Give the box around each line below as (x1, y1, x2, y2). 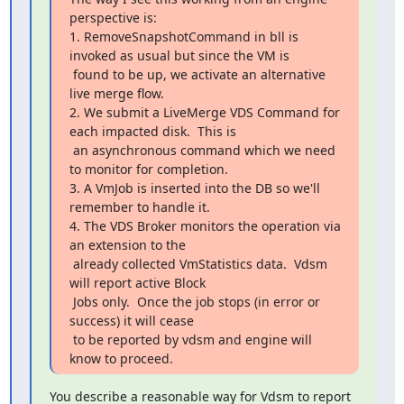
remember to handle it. (69, 197, 210, 216)
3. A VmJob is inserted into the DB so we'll (69, 179, 320, 197)
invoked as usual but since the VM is (69, 46, 289, 64)
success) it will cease (69, 311, 194, 329)
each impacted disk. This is (69, 122, 236, 140)
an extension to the (69, 235, 186, 253)
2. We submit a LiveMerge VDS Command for (69, 103, 340, 121)
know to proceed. (69, 349, 173, 367)
